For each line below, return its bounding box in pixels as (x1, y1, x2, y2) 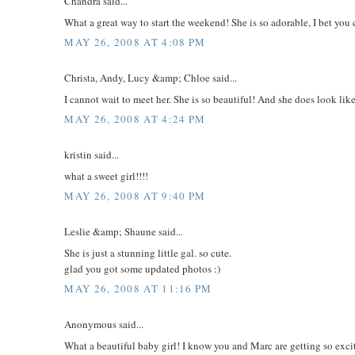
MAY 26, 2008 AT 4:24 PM (64, 112, 206, 127)
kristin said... (64, 147, 120, 162)
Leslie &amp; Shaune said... (64, 224, 184, 239)
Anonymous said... (64, 317, 144, 332)
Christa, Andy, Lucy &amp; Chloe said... (64, 71, 238, 86)
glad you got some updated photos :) (64, 261, 221, 276)
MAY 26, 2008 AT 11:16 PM (64, 281, 212, 296)
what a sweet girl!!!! (64, 168, 149, 183)
